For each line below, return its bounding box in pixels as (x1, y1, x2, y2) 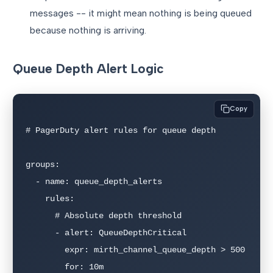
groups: (26, 160, 60, 170)
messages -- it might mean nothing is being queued (30, 7, 252, 19)
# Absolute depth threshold (26, 211, 55, 221)
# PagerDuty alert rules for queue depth (26, 126, 216, 136)
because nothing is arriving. (30, 24, 146, 36)
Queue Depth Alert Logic (13, 60, 164, 76)
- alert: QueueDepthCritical (26, 228, 55, 238)
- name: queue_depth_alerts (26, 177, 35, 187)
